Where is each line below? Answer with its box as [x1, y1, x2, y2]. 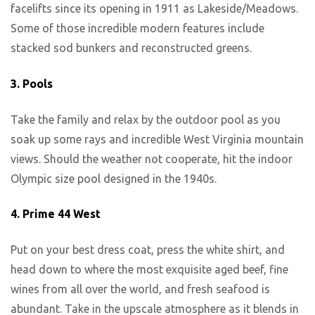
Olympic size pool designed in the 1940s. [11, 172, 217, 185]
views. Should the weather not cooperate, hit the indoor [11, 152, 292, 165]
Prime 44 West [22, 207, 101, 221]
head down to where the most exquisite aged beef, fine [11, 262, 288, 276]
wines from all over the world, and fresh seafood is [11, 282, 270, 295]
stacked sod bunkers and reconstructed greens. [11, 41, 252, 55]
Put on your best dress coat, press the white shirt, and [11, 243, 285, 256]
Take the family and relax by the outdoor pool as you [11, 112, 281, 126]
